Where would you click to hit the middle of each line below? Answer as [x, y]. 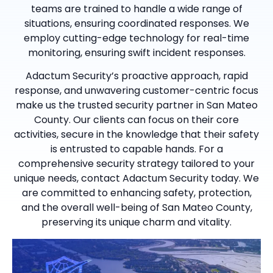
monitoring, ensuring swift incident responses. [136, 52]
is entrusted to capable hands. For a [136, 149]
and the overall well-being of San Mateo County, [136, 208]
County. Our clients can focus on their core [136, 120]
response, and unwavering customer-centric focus [136, 91]
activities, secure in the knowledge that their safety [136, 135]
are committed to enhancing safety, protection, [136, 193]
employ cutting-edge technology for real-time [136, 38]
